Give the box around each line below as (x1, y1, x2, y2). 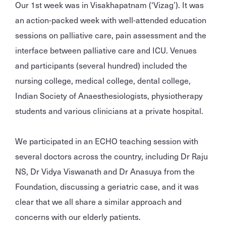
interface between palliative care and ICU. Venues (15, 43, 197, 56)
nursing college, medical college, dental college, (15, 74, 191, 86)
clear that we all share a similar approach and (15, 195, 182, 207)
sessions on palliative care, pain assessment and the (15, 28, 206, 41)
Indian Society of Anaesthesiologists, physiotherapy (15, 89, 203, 101)
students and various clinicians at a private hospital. (15, 104, 203, 117)
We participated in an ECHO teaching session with (15, 134, 198, 147)
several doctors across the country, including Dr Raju (15, 149, 208, 162)
